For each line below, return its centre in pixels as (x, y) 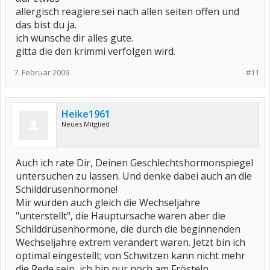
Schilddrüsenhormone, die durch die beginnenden (128, 229)
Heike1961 (86, 114)
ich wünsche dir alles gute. (74, 38)
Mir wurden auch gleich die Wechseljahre (108, 202)
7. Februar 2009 (42, 72)
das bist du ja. (46, 25)
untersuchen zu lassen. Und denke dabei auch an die (134, 176)
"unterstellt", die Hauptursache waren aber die (121, 216)
